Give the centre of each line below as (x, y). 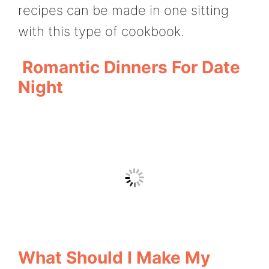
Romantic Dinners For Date (129, 67)
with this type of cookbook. (101, 31)
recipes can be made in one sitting (123, 10)
